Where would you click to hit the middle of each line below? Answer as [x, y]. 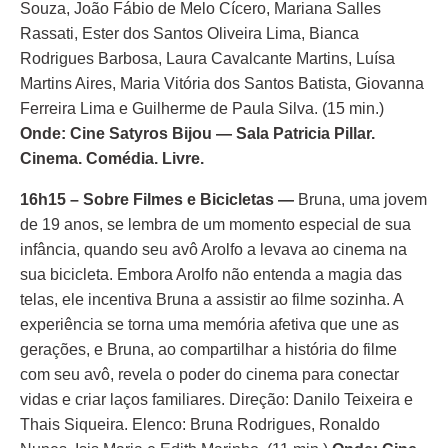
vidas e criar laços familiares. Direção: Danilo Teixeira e [216, 399]
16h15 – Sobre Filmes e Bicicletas [147, 199]
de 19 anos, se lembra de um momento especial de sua [215, 224]
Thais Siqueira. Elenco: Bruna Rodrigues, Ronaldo [200, 424]
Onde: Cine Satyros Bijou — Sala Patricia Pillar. [197, 133]
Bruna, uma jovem [362, 199]
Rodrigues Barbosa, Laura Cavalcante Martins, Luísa [207, 58]
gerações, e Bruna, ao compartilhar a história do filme [208, 349]
